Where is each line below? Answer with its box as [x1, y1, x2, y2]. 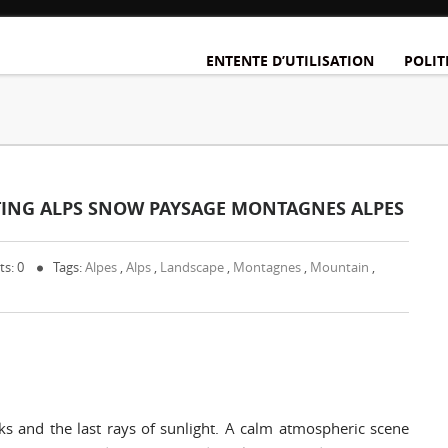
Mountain [310, 258, 369, 276]
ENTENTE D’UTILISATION [206, 51, 374, 70]
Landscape [160, 258, 224, 276]
